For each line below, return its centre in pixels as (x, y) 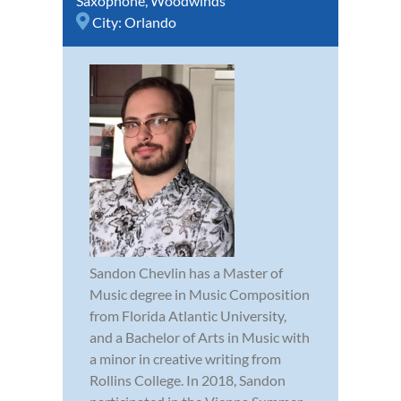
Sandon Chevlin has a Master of (186, 272)
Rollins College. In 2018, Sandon (188, 380)
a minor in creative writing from (185, 358)
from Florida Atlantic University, (188, 315)
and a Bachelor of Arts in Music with (200, 337)
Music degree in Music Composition (200, 294)
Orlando (150, 21)
